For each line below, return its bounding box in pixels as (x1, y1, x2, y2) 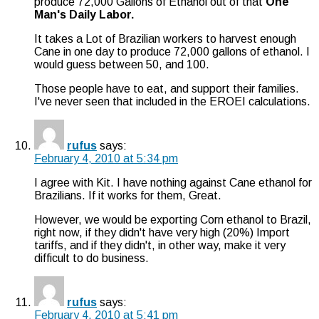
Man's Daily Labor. (34, 8, 134, 21)
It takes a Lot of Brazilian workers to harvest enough (34, 32, 296, 45)
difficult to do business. (34, 251, 149, 264)
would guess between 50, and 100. (34, 58, 209, 70)
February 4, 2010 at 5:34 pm (34, 152, 178, 164)
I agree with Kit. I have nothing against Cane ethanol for (34, 176, 312, 189)
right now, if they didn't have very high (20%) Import (34, 226, 290, 239)
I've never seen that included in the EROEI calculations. (34, 95, 310, 108)
